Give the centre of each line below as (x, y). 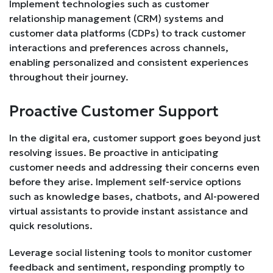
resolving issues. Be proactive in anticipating (114, 152)
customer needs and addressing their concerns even (134, 167)
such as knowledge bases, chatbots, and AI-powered (134, 196)
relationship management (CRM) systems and (116, 18)
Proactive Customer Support (114, 111)
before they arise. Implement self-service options (125, 181)
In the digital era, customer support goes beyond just (135, 137)
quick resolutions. (51, 225)
